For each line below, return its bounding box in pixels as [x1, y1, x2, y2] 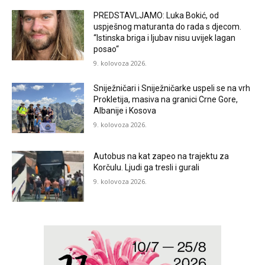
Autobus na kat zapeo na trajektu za [93, 151, 230, 161]
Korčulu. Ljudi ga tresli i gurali [93, 163, 200, 173]
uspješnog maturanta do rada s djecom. [93, 21, 242, 31]
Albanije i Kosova [93, 105, 157, 115]
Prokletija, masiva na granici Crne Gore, [93, 94, 238, 104]
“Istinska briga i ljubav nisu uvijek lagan [93, 33, 236, 43]
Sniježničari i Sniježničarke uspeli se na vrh [93, 83, 251, 93]
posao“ [93, 44, 119, 54]
